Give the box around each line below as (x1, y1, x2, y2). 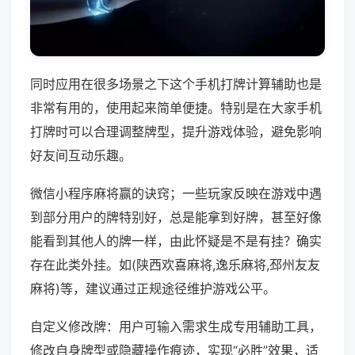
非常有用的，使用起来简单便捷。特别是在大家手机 (30, 100, 322, 116)
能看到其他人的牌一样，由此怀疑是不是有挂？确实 (30, 233, 322, 250)
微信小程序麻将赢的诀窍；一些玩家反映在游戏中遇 (30, 185, 322, 202)
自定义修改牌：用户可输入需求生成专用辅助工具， (30, 319, 322, 335)
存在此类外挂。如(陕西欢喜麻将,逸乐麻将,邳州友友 (30, 257, 320, 273)
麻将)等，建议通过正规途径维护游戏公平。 (30, 281, 276, 297)
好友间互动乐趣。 (30, 147, 132, 164)
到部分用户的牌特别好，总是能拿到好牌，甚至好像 (30, 209, 322, 226)
